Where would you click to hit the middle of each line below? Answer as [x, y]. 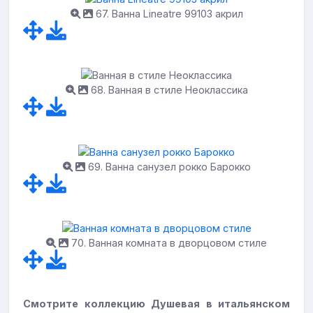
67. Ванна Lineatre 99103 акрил [168, 13]
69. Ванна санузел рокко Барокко [168, 166]
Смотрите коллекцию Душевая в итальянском [156, 304]
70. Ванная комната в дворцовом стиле [168, 243]
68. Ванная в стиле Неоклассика [168, 90]
